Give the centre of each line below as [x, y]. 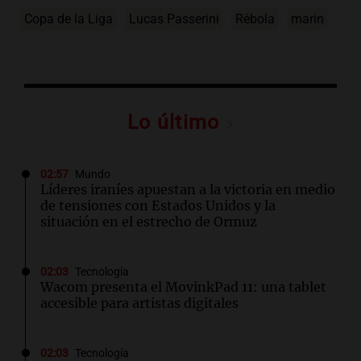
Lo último [176, 122]
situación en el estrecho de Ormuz [149, 222]
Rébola [255, 19]
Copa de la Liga [68, 19]
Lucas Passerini [174, 19]
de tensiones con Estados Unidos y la [158, 205]
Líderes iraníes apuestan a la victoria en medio [188, 189]
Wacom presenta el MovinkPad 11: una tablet [183, 287]
